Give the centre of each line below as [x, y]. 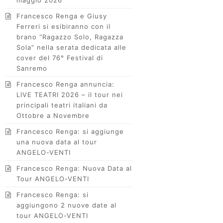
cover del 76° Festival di [60, 58]
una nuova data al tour [57, 142]
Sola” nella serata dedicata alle [72, 47]
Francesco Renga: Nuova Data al [74, 168]
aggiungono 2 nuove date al [67, 205]
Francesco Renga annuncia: [66, 84]
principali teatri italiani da [62, 105]
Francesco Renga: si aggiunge [70, 131]
